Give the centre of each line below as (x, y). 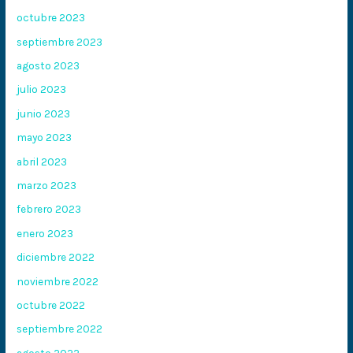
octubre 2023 (51, 18)
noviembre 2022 (58, 281)
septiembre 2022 (60, 329)
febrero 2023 (49, 209)
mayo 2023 (45, 137)
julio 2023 (42, 89)
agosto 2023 (48, 65)
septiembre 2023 (60, 41)
